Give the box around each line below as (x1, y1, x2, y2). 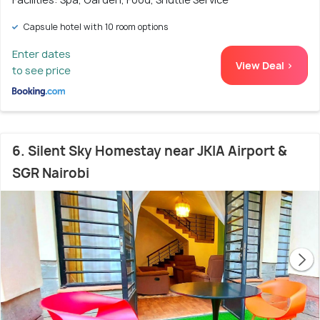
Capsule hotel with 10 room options (21, 20, 169, 33)
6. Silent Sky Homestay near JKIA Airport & (12, 141, 287, 160)
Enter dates (12, 46, 71, 61)
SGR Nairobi (12, 164, 89, 182)
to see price (12, 63, 71, 77)
